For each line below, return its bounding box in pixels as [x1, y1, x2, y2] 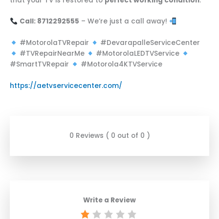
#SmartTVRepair [10, 60, 71, 69]
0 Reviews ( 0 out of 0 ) [69, 131, 150, 141]
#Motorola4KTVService [78, 60, 162, 69]
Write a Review [83, 196, 136, 205]
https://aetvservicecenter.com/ [10, 81, 122, 91]
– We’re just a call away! [79, 17, 169, 26]
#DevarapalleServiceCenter [98, 38, 200, 48]
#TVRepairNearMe [17, 49, 87, 59]
